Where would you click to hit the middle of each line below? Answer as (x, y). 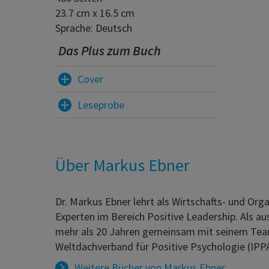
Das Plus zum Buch (110, 50)
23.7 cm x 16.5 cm (95, 13)
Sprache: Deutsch (94, 28)
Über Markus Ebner (122, 165)
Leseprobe (101, 105)
